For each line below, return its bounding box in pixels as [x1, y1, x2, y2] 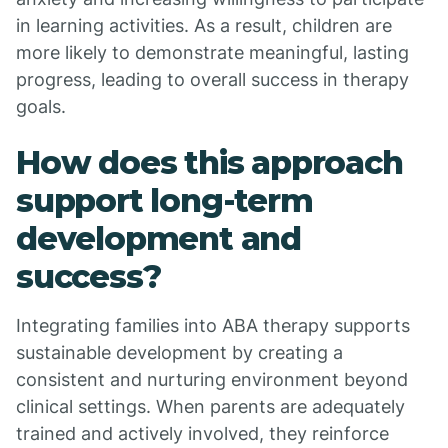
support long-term [16, 181, 313, 220]
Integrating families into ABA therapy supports [16, 315, 410, 336]
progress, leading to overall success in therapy [16, 69, 409, 90]
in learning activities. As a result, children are [16, 15, 392, 36]
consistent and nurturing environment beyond [16, 369, 408, 390]
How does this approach [16, 143, 403, 182]
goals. [16, 96, 66, 117]
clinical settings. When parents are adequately [16, 396, 405, 417]
